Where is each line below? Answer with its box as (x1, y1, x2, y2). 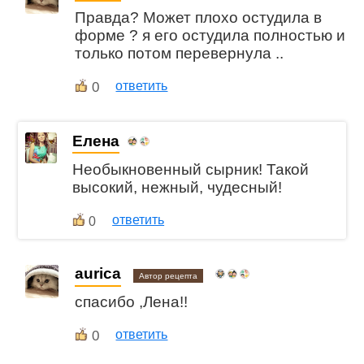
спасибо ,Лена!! (75, 293, 188, 311)
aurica (75, 265, 122, 283)
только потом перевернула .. (75, 44, 284, 62)
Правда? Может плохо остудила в (75, 8, 323, 26)
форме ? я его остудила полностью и (75, 26, 346, 44)
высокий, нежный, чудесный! (72, 178, 283, 196)
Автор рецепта (139, 271, 198, 281)
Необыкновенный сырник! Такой (72, 160, 310, 178)
